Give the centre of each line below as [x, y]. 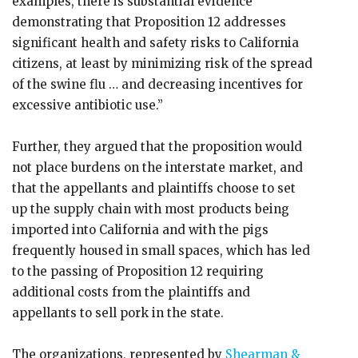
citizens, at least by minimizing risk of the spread [162, 64]
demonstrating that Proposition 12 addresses [149, 22]
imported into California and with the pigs [140, 230]
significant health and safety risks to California [155, 43]
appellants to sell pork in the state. [119, 313]
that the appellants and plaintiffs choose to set [154, 188]
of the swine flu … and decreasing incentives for [157, 84]
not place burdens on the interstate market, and [157, 167]
